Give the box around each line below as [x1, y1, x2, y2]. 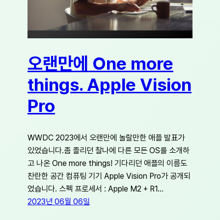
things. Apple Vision [27, 74, 192, 96]
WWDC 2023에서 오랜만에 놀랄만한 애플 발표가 [27, 133, 185, 143]
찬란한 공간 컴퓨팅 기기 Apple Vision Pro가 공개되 [27, 171, 191, 181]
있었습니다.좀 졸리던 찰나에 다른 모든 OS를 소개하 [27, 145, 190, 156]
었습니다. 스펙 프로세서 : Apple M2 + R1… [27, 184, 164, 194]
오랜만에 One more [27, 53, 173, 75]
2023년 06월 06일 [27, 196, 90, 207]
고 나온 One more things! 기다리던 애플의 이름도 [27, 158, 187, 168]
